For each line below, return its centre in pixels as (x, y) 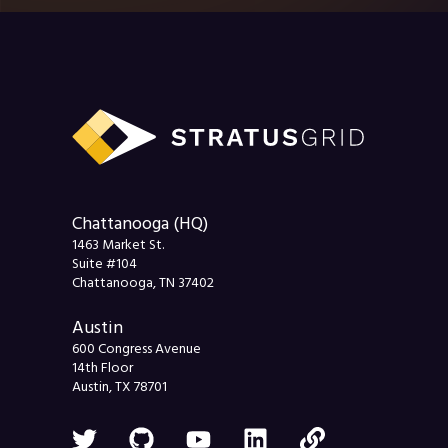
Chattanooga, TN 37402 (143, 283)
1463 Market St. (118, 245)
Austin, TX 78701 (119, 386)
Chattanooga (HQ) (140, 224)
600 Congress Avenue (136, 348)
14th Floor (102, 367)
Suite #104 (104, 264)
